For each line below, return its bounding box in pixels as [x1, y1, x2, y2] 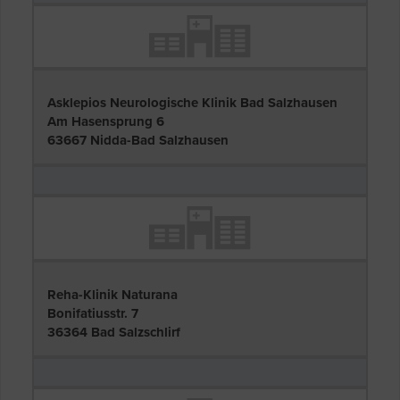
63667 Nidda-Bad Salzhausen [47, 132, 229, 149]
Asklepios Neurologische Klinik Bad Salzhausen [47, 95, 337, 112]
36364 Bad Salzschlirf [47, 323, 180, 340]
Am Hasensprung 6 [47, 113, 164, 130]
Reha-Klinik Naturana [47, 286, 178, 303]
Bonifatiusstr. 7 [47, 304, 138, 321]
